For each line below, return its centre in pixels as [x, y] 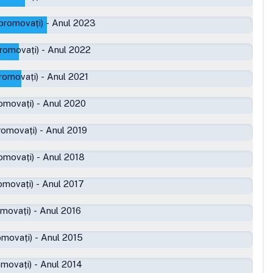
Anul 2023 [74, 23]
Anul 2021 [68, 76]
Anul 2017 [63, 184]
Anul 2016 [60, 211]
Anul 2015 [62, 237]
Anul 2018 [64, 157]
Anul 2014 [61, 264]
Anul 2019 [66, 130]
